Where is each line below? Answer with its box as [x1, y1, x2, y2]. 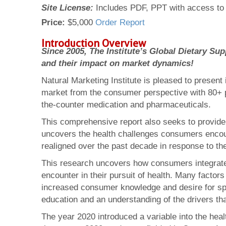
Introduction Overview [41, 37, 146, 49]
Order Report [95, 18, 145, 27]
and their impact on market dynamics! [41, 59, 194, 68]
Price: [41, 18, 68, 27]
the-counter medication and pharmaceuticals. [41, 100, 211, 109]
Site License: [41, 3, 93, 13]
